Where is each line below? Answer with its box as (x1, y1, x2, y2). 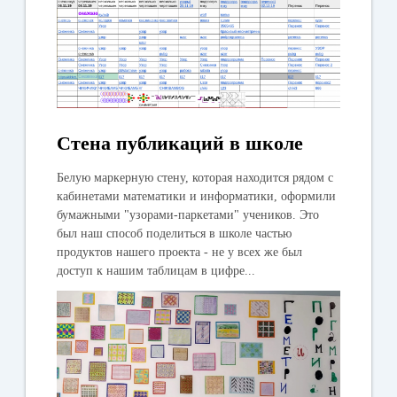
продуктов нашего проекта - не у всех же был (57, 245, 303, 260)
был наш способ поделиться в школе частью (57, 227, 292, 241)
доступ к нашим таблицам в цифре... (57, 264, 256, 278)
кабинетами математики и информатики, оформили (57, 190, 337, 204)
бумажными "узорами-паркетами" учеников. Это (57, 208, 320, 222)
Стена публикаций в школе (57, 132, 304, 155)
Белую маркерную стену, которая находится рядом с (57, 171, 334, 185)
